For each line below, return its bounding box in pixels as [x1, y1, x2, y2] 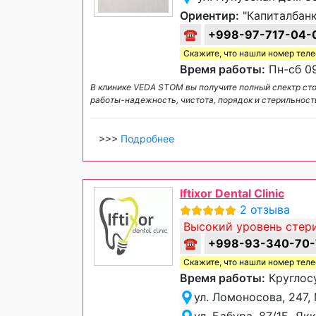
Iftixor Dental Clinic [180, 186, 284, 200]
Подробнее [121, 132, 174, 145]
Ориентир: [180, 8, 239, 23]
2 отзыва [240, 202, 290, 217]
